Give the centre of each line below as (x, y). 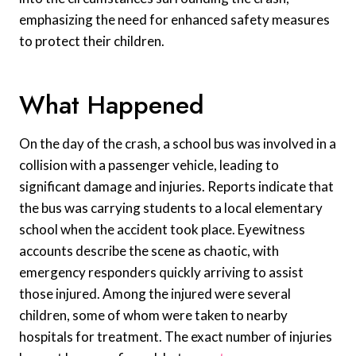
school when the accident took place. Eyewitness (162, 229)
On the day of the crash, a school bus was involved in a (178, 143)
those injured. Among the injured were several (155, 293)
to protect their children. (92, 41)
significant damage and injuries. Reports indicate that (176, 186)
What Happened (112, 104)
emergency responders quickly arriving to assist (161, 272)
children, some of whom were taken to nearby (153, 315)
